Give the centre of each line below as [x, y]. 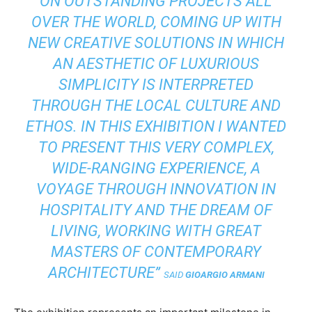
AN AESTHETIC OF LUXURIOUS [156, 64]
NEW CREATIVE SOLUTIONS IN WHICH [156, 43]
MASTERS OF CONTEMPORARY [156, 252]
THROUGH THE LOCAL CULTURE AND [156, 106]
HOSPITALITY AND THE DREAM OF [156, 210]
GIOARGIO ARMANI [225, 275]
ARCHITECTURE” [106, 273]
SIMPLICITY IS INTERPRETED [156, 85]
